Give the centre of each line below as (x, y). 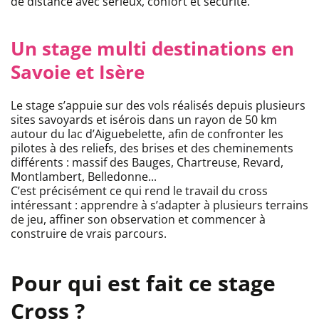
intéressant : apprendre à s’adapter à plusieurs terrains (159, 205)
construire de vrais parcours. (89, 234)
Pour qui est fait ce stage (143, 283)
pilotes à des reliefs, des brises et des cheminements (152, 148)
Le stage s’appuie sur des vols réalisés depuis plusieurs (158, 106)
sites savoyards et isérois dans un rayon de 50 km (144, 120)
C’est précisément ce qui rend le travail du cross (139, 191)
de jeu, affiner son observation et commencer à (138, 220)
